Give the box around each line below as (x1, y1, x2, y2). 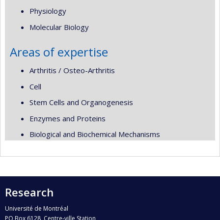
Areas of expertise (10, 43, 108, 60)
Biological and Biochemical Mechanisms (29, 129, 160, 139)
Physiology (29, 6, 66, 16)
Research (5, 184, 54, 199)
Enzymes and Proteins (29, 113, 106, 123)
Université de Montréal (5, 204, 68, 213)
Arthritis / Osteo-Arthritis (29, 65, 115, 75)
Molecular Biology (29, 22, 89, 32)
